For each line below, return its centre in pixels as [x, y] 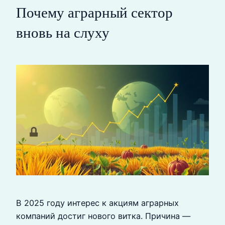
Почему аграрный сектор [94, 13]
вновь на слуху [63, 33]
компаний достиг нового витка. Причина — [103, 216]
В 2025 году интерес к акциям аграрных [97, 203]
